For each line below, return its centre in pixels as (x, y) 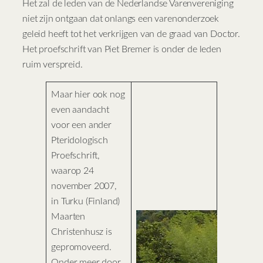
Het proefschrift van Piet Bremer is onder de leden (122, 50)
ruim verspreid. (53, 65)
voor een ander (81, 125)
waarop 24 (73, 171)
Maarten (68, 217)
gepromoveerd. (82, 247)
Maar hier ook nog (88, 95)
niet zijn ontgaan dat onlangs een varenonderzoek (121, 19)
